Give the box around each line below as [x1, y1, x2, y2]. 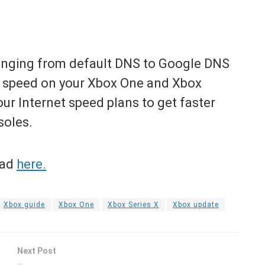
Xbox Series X [108, 200, 159, 209]
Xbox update [173, 200, 219, 209]
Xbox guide [4, 200, 45, 209]
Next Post [17, 245, 56, 256]
